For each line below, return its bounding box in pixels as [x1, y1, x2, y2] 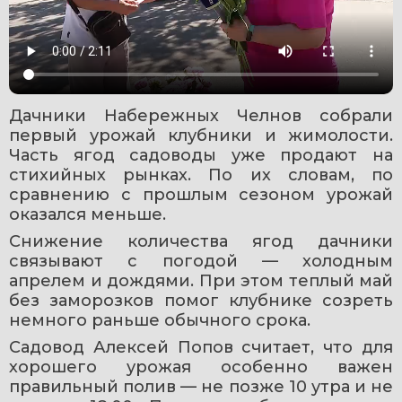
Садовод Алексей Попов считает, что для [9, 336, 393, 357]
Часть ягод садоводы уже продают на [9, 144, 393, 165]
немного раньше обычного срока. [9, 310, 310, 330]
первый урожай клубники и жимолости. [9, 125, 393, 145]
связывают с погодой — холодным [9, 250, 393, 271]
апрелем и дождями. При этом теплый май [9, 270, 393, 291]
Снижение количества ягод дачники [9, 231, 393, 251]
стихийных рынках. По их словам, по [9, 164, 393, 185]
